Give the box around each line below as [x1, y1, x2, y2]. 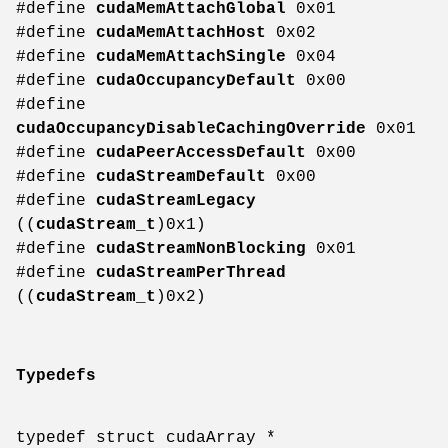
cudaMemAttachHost [96, 24, 266, 43]
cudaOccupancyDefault [96, 72, 296, 91]
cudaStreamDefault [96, 168, 266, 187]
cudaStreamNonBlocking [96, 240, 306, 259]
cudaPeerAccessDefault [96, 144, 306, 163]
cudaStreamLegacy [96, 192, 256, 211]
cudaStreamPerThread [96, 264, 286, 283]
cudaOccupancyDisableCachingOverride [16, 120, 366, 139]
